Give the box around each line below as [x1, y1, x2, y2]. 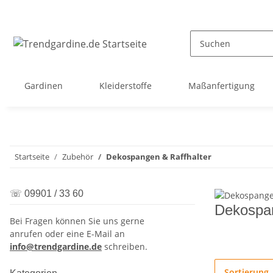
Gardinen [24, 80, 63, 91]
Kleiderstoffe [99, 80, 152, 91]
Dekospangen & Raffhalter [106, 151, 211, 162]
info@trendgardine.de [10, 241, 102, 252]
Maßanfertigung [188, 80, 255, 91]
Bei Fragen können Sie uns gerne [10, 215, 144, 227]
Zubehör [62, 151, 93, 162]
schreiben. [104, 241, 147, 252]
